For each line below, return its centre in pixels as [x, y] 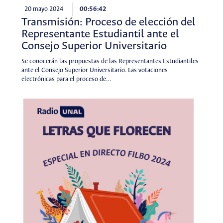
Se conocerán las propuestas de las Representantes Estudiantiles [110, 61]
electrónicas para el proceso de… [66, 79]
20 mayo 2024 [44, 9]
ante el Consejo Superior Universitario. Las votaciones [94, 70]
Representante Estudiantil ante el [100, 34]
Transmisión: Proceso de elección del [108, 22]
